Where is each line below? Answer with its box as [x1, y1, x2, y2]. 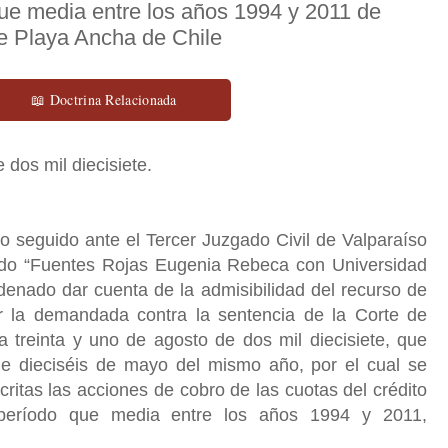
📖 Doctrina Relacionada [31, 89, 177, 109]
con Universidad [289, 254, 428, 275]
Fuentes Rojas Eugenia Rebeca [30, 254, 290, 275]
